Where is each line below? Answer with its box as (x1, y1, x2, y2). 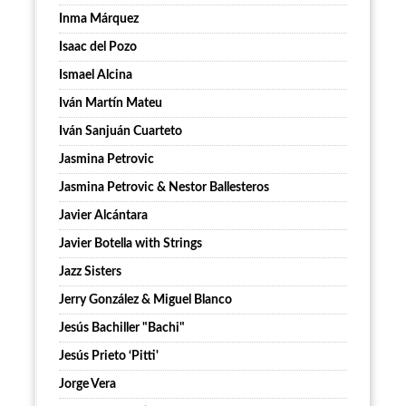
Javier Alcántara (59, 209, 148, 223)
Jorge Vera (59, 378, 116, 391)
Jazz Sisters (59, 266, 121, 279)
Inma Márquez (59, 13, 139, 26)
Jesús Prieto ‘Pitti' (59, 350, 159, 363)
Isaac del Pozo (59, 41, 137, 54)
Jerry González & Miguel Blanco (59, 294, 232, 307)
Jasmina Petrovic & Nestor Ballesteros (59, 181, 269, 195)
